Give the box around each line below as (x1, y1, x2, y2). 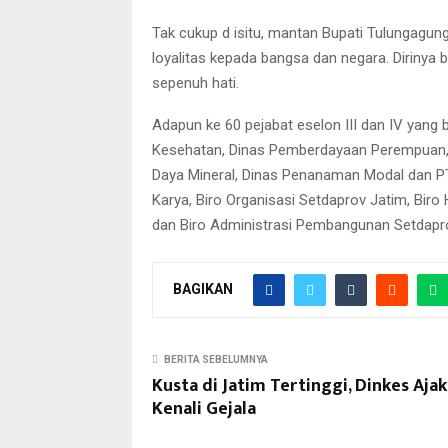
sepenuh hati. (152, 74, 239, 92)
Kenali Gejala (152, 394, 256, 424)
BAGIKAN (173, 280, 233, 297)
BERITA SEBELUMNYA (164, 354, 268, 365)
